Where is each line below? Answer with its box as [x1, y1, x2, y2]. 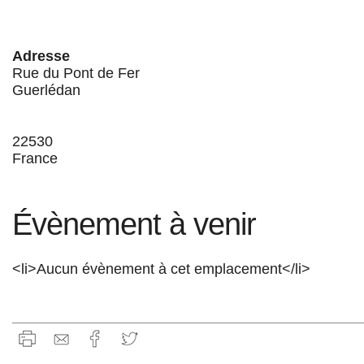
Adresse [12, 47, 70, 64]
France [12, 149, 58, 167]
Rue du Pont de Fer [12, 64, 140, 81]
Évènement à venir [12, 206, 256, 241]
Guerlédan [12, 81, 80, 98]
